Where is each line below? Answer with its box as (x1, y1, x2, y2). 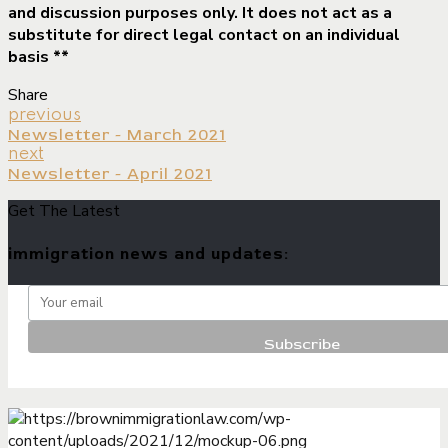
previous (8, 106, 81, 125)
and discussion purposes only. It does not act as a (8, 2, 392, 25)
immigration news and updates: (8, 243, 289, 264)
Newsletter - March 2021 (8, 125, 226, 146)
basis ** (8, 46, 69, 69)
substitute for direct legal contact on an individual (8, 24, 400, 47)
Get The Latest (8, 200, 120, 223)
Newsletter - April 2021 (8, 164, 212, 185)
